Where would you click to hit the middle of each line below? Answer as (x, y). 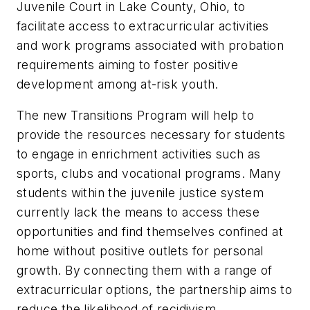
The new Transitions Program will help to (135, 116)
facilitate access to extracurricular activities (143, 26)
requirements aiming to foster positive (128, 64)
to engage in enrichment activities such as (139, 154)
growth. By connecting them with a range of (145, 271)
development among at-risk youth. (118, 84)
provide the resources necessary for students (151, 135)
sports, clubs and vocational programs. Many (149, 174)
